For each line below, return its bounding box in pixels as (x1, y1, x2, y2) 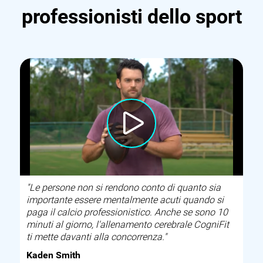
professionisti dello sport (21, 5, 242, 29)
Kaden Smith (26, 249, 81, 261)
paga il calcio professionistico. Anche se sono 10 (26, 207, 228, 218)
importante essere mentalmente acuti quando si (26, 194, 224, 206)
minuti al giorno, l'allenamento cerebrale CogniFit (26, 219, 230, 231)
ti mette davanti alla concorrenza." (26, 231, 167, 243)
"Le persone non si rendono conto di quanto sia (26, 182, 221, 194)
